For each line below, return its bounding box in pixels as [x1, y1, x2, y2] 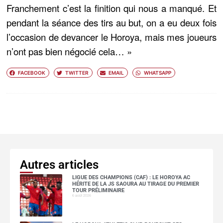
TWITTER [65, 69, 89, 76]
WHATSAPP [143, 69, 171, 76]
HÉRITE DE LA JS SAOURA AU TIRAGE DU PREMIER [72, 180, 199, 187]
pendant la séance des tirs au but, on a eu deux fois [6, 16, 217, 29]
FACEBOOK [17, 69, 45, 76]
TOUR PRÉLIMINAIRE [72, 187, 124, 194]
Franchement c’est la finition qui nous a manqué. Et [6, 1, 217, 15]
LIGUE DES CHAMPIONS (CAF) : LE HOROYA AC [72, 174, 190, 181]
